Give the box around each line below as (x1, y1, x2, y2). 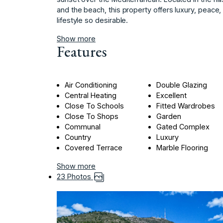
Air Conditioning (65, 80, 117, 89)
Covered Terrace (65, 143, 122, 152)
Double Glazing (156, 80, 208, 89)
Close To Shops (65, 111, 118, 120)
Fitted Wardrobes (156, 101, 216, 110)
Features (57, 41, 107, 61)
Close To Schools (65, 101, 124, 110)
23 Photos (57, 172, 93, 181)
